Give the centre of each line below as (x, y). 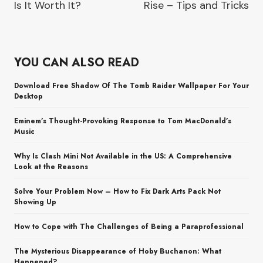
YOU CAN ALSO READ (77, 63)
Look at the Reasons (51, 167)
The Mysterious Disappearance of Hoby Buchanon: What (118, 252)
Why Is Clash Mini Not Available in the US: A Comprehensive (123, 156)
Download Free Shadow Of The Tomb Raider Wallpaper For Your (131, 86)
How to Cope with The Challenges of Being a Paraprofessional (129, 227)
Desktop (28, 97)
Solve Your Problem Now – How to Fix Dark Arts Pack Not (117, 192)
